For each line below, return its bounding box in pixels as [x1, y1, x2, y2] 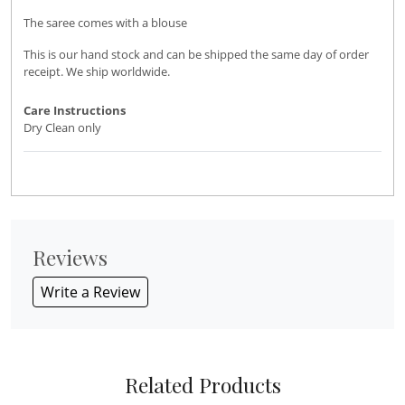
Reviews [33, 243, 108, 272]
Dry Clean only [24, 119, 101, 137]
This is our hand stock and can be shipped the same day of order [24, 46, 369, 63]
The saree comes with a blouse [24, 14, 187, 32]
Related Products [124, 371, 281, 400]
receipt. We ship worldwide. [24, 63, 170, 80]
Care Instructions [24, 102, 126, 119]
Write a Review [41, 282, 140, 303]
